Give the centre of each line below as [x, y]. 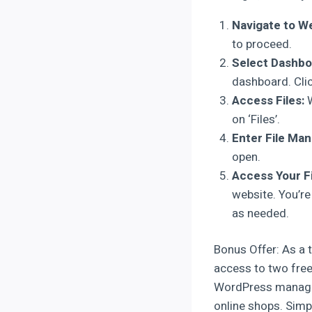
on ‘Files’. [256, 119]
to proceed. [262, 44]
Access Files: [268, 100]
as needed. [260, 213]
